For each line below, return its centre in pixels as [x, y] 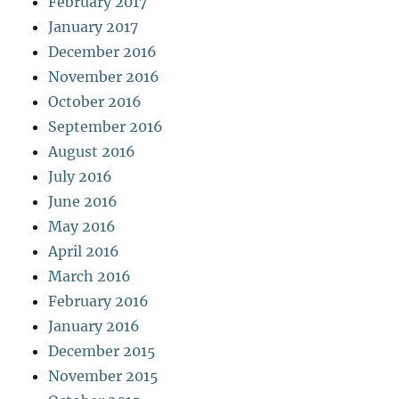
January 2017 [94, 26]
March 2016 [90, 276]
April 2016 [84, 251]
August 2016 [92, 151]
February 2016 [99, 301]
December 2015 [102, 350]
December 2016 [103, 51]
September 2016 [106, 126]
